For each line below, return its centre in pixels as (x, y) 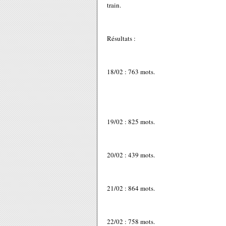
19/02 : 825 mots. (131, 122)
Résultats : (121, 38)
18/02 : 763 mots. (131, 72)
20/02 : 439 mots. (131, 155)
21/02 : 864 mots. (131, 188)
